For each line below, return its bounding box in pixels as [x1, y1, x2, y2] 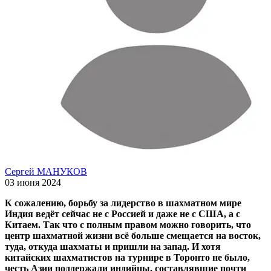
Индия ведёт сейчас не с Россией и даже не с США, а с [5, 208, 240, 219]
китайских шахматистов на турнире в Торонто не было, [5, 252, 250, 263]
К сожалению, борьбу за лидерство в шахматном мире [5, 197, 241, 208]
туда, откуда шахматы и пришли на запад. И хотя [5, 241, 221, 252]
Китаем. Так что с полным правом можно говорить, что [5, 219, 251, 230]
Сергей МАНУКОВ [5, 166, 87, 177]
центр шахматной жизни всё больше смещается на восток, [5, 230, 261, 241]
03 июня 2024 [5, 177, 61, 188]
